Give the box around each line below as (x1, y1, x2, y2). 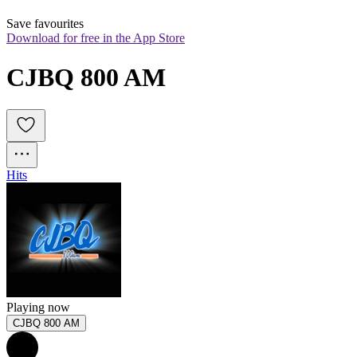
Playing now (6, 300, 70, 315)
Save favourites (6, 17, 84, 31)
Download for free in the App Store (6, 31, 185, 45)
